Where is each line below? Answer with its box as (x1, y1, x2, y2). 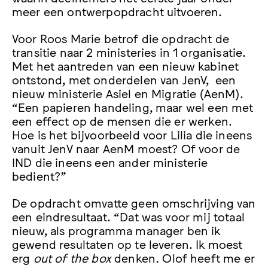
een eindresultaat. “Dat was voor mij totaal (12, 209, 245, 223)
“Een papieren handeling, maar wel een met (12, 99, 254, 114)
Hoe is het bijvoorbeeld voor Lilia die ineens (12, 126, 252, 141)
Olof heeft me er (162, 250, 255, 264)
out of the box (33, 250, 115, 264)
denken (114, 250, 156, 264)
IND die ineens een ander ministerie (12, 154, 208, 169)
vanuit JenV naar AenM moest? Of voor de (12, 140, 240, 155)
